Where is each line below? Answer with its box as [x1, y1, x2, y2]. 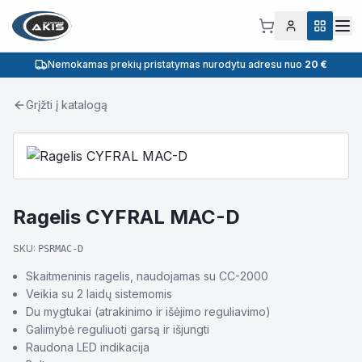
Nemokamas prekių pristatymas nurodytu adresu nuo [48, 58, 305, 70]
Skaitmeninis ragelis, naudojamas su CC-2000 [26, 269, 268, 283]
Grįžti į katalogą [26, 98, 107, 112]
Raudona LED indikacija [26, 340, 149, 354]
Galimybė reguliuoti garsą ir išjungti [26, 322, 209, 336]
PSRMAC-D [38, 243, 83, 255]
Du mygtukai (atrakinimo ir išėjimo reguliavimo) [26, 305, 271, 318]
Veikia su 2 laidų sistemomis [26, 287, 172, 301]
